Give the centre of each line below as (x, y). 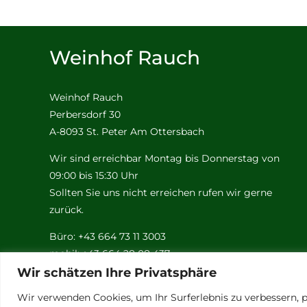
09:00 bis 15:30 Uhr (94, 175)
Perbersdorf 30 (85, 114)
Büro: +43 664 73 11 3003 (107, 236)
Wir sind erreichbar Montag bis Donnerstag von (164, 158)
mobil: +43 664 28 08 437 (109, 254)
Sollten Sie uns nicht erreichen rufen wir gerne (160, 193)
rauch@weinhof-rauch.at (139, 271)
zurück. (66, 210)
